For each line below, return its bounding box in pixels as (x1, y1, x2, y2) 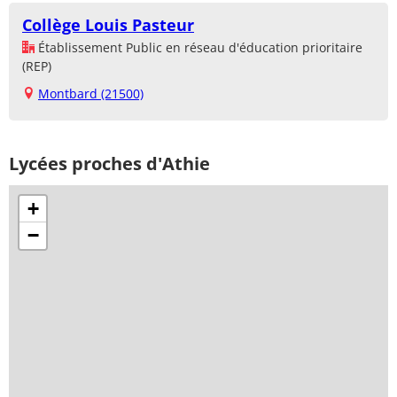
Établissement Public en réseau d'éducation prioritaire (35, 39, 362, 57)
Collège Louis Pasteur (22, 14, 194, 36)
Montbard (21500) (38, 85, 144, 103)
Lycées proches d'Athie (9, 152, 210, 176)
